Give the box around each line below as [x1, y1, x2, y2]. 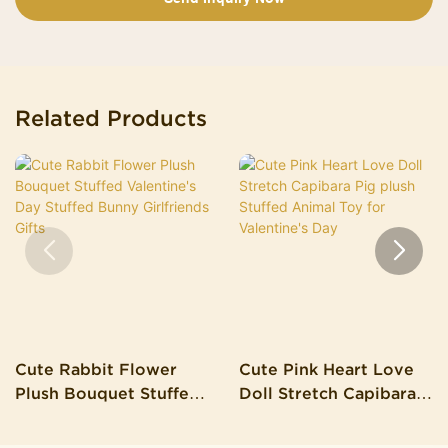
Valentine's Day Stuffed [15, 408, 206, 427]
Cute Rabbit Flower [15, 360, 177, 379]
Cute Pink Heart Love [239, 360, 414, 379]
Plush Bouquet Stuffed [15, 384, 200, 403]
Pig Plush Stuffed [239, 408, 380, 427]
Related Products [15, 105, 207, 130]
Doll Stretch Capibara [239, 384, 416, 403]
